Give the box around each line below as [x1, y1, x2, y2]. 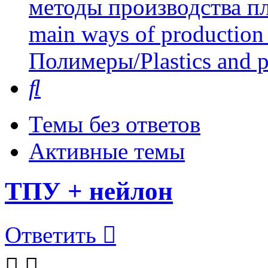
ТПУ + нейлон [5, 177, 173, 206]
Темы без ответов [29, 111, 200, 138]
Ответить [5, 222, 96, 248]
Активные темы [29, 138, 185, 165]
